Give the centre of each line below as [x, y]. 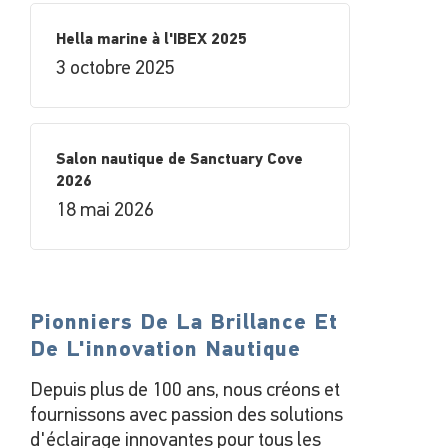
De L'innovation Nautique [165, 350]
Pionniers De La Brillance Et [183, 323]
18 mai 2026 [104, 211]
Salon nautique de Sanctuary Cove [179, 160]
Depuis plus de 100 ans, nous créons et [184, 391]
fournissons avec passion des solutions [186, 416]
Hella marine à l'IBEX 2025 [151, 40]
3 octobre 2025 [115, 69]
